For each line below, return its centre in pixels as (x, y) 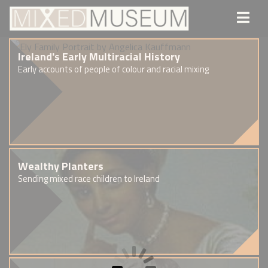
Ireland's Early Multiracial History (99, 56)
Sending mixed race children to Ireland (89, 179)
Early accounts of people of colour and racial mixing (114, 69)
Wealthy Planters (61, 166)
